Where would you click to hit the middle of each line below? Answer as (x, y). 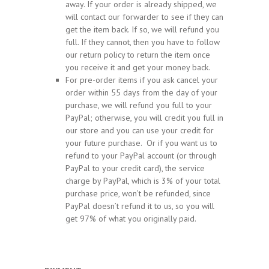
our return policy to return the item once (138, 54)
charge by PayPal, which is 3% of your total (143, 180)
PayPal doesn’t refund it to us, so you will (140, 206)
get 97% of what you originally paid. (131, 218)
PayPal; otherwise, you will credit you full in (144, 117)
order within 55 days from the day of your (141, 92)
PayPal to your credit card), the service (135, 168)
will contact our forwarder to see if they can (144, 17)
